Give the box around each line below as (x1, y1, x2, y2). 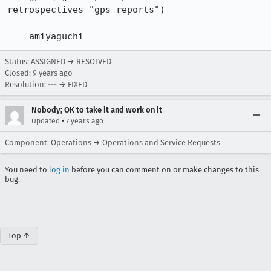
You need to (5, 165, 49, 174)
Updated (31, 117, 60, 125)
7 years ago (66, 117, 103, 125)
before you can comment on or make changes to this (70, 165, 259, 174)
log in (49, 165, 70, 174)
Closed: (5, 68, 33, 77)
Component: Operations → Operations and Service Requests (5, 138, 220, 147)
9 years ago (33, 68, 73, 77)
